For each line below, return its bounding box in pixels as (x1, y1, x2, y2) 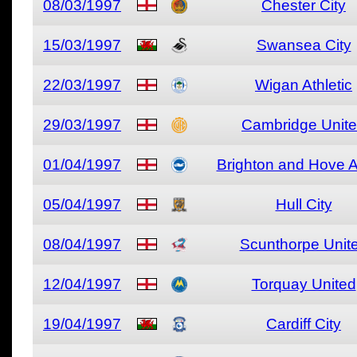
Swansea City (256, 37, 351, 53)
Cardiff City (266, 316, 341, 332)
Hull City (275, 196, 332, 213)
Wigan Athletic (255, 76, 352, 93)
